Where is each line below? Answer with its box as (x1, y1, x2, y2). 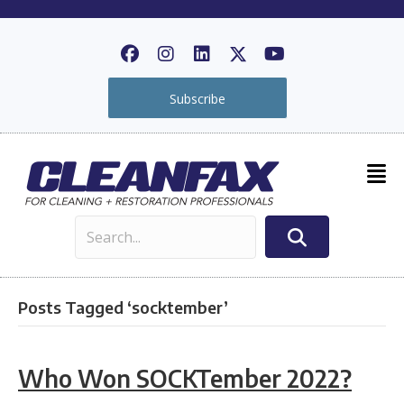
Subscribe (170, 89, 225, 107)
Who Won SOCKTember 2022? (18, 363, 352, 393)
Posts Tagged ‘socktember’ (18, 296, 228, 317)
